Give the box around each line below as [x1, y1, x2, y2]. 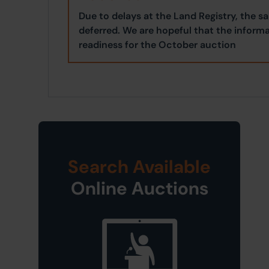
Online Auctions [70, 177, 208, 201]
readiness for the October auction [79, 38, 236, 51]
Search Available [68, 155, 211, 179]
